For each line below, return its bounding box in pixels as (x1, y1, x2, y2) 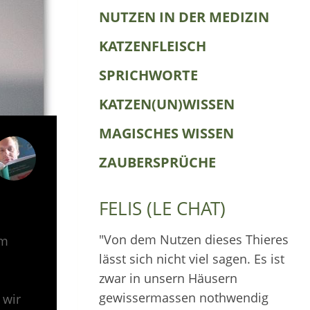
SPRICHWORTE (99, 66, 198, 84)
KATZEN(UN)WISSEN (99, 95, 235, 113)
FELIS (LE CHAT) (99, 196, 226, 221)
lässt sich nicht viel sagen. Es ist (99, 250, 284, 267)
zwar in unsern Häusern (99, 270, 237, 286)
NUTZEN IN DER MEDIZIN (99, 8, 269, 26)
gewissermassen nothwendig (99, 289, 268, 306)
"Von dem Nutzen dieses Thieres (99, 231, 289, 248)
